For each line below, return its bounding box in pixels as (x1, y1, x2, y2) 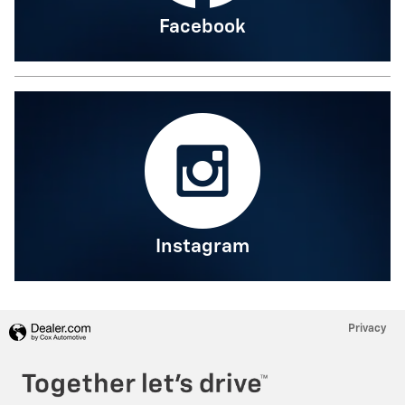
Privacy (348, 323, 387, 334)
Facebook (159, 18, 246, 37)
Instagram (155, 238, 250, 257)
